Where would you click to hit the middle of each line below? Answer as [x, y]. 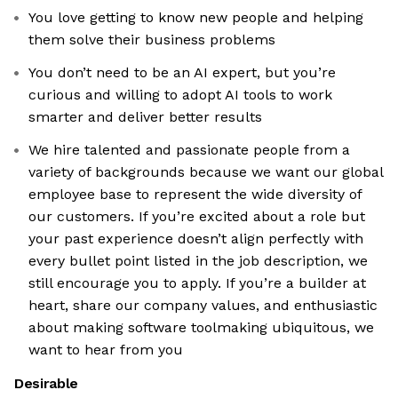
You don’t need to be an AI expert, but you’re [182, 73]
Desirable [47, 384]
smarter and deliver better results [145, 117]
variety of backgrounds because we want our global [206, 172]
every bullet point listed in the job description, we [198, 261]
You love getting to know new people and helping [196, 18]
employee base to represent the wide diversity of [195, 195]
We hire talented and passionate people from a [189, 150]
